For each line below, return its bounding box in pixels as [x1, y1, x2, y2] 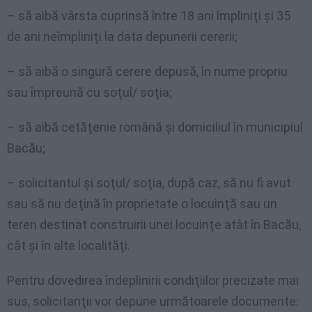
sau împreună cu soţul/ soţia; [7, 85, 172, 100]
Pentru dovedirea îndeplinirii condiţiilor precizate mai [7, 273, 299, 288]
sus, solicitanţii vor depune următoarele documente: [7, 294, 299, 309]
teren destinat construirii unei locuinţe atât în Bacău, [7, 217, 301, 233]
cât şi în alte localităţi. [7, 238, 130, 253]
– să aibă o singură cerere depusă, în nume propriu [7, 64, 288, 79]
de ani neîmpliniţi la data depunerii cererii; [7, 29, 237, 45]
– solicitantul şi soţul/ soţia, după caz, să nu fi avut [7, 175, 291, 191]
